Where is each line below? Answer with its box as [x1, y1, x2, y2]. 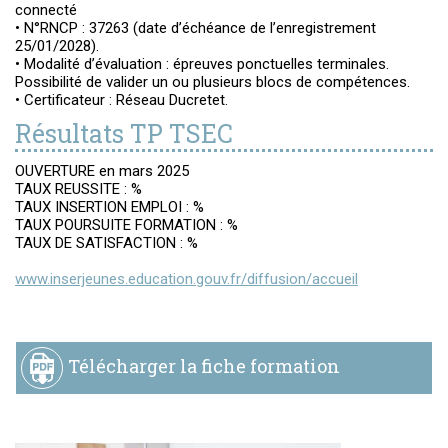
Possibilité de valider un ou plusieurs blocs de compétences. [15, 73, 410, 91]
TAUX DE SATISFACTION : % [15, 234, 198, 252]
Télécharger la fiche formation [68, 353, 340, 378]
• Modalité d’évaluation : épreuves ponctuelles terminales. [15, 55, 389, 73]
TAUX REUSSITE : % [15, 180, 142, 198]
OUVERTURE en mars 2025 [15, 162, 189, 180]
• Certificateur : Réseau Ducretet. [15, 91, 228, 109]
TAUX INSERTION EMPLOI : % [15, 198, 204, 216]
